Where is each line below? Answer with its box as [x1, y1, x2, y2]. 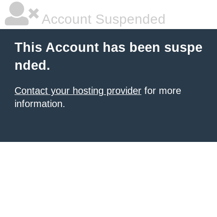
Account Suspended [39, 12, 166, 27]
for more [141, 85, 181, 96]
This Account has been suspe [15, 40, 202, 55]
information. [15, 98, 65, 109]
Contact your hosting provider [15, 85, 141, 96]
